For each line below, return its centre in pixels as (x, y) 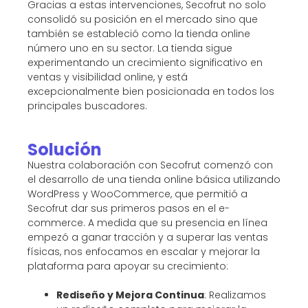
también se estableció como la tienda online (139, 33)
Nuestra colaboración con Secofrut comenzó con (150, 165)
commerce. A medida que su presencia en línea (147, 222)
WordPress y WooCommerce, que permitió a (137, 194)
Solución (65, 149)
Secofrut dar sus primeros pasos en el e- (129, 208)
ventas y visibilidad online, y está (108, 77)
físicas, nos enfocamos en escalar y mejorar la (144, 251)
